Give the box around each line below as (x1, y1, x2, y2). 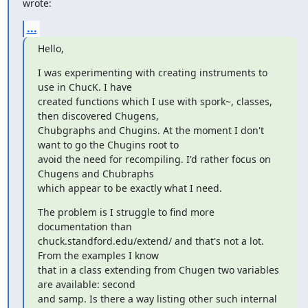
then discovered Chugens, (37, 109, 159, 122)
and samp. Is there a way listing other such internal (37, 292, 277, 305)
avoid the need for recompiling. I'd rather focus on (37, 153, 271, 166)
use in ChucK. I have (37, 80, 132, 93)
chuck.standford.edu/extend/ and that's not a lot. (37, 234, 264, 247)
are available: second (37, 278, 135, 291)
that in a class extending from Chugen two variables (37, 263, 279, 276)
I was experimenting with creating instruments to (37, 66, 267, 79)
